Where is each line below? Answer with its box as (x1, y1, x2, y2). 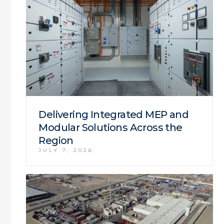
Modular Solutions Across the (38, 121, 182, 133)
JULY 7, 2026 (38, 147, 94, 153)
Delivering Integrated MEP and (38, 108, 188, 120)
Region (38, 134, 73, 146)
